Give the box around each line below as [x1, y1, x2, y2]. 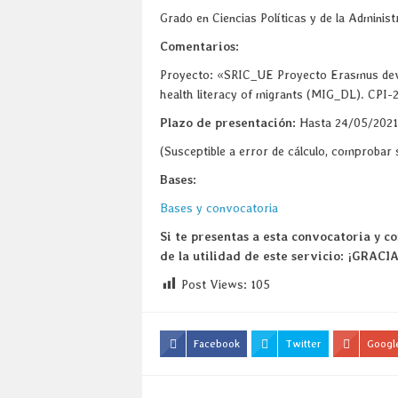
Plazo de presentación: [160, 115, 299, 130]
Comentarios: [160, 38, 239, 53]
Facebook [194, 338, 240, 350]
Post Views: [181, 276, 247, 291]
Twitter [285, 338, 322, 350]
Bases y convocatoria [160, 200, 278, 215]
